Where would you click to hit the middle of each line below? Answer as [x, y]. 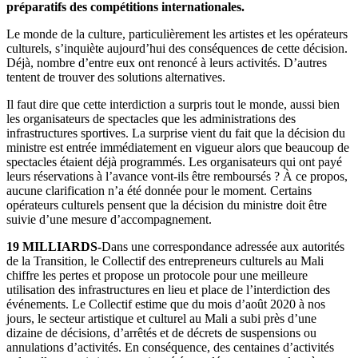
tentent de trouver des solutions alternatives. [116, 77]
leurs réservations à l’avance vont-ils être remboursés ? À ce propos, [177, 176]
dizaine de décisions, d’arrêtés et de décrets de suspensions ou [161, 332]
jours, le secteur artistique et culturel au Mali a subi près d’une [161, 318]
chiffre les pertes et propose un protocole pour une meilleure [157, 275]
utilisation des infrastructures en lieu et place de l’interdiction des [168, 289]
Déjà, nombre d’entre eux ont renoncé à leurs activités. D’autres [167, 62]
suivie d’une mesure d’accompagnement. [109, 219]
